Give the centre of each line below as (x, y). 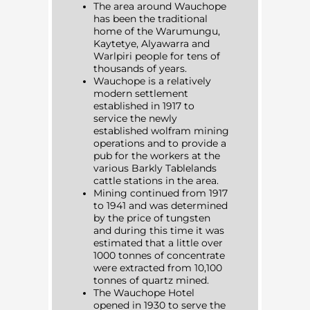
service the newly (135, 119)
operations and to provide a (160, 144)
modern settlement (141, 94)
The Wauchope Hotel (144, 293)
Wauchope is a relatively (152, 81)
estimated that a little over (158, 243)
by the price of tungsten (152, 218)
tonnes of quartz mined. (151, 281)
